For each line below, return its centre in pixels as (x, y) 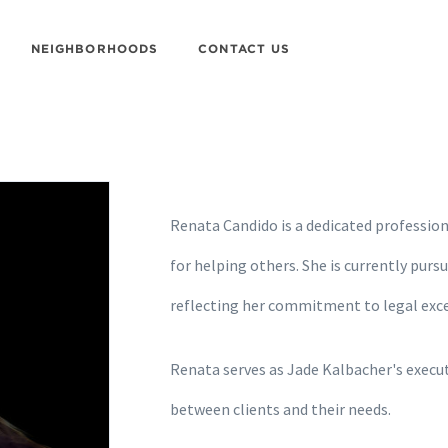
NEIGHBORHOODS (94, 48)
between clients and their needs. (282, 409)
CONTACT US (244, 48)
